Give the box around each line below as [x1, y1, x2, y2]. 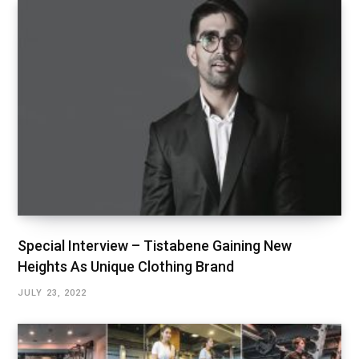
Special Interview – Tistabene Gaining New [18, 236, 292, 254]
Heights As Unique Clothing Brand [18, 257, 234, 275]
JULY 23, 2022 [18, 287, 87, 298]
